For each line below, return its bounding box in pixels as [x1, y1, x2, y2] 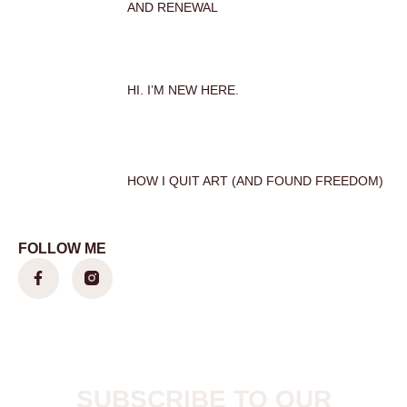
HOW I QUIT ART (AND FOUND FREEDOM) [127, 173, 383, 188]
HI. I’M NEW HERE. [127, 82, 239, 97]
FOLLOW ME [18, 240, 106, 256]
